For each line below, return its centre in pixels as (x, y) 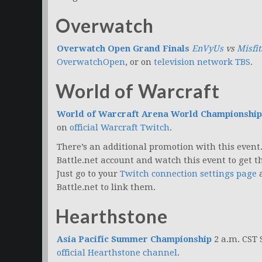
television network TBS (202, 62)
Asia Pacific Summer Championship (134, 239)
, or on (139, 62)
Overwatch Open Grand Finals (123, 49)
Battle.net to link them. (106, 187)
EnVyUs (208, 49)
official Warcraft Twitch (120, 128)
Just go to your (88, 174)
